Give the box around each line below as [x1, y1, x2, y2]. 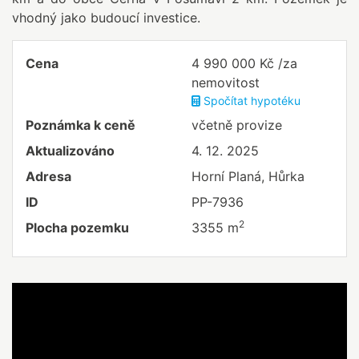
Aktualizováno [26, 143, 115, 159]
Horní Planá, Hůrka [192, 168, 305, 185]
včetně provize [192, 117, 282, 134]
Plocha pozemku [26, 220, 129, 236]
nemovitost [192, 75, 260, 91]
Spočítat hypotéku [200, 94, 301, 108]
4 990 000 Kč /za [192, 55, 297, 72]
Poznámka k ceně [26, 117, 135, 134]
